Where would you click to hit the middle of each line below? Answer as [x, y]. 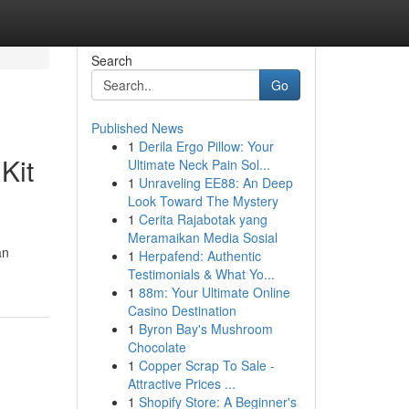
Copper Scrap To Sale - [206, 365]
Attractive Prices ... [181, 383]
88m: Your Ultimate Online [214, 292]
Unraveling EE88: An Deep [215, 183]
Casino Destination [182, 310]
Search [111, 60]
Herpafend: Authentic [199, 256]
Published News [137, 128]
